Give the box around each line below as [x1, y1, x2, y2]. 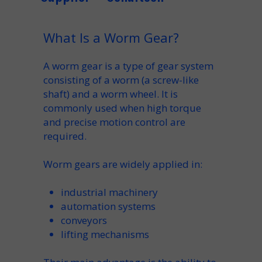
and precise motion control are [43, 115, 185, 129]
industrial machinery [61, 185, 158, 199]
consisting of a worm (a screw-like [43, 73, 199, 87]
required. [43, 129, 87, 143]
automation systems [61, 199, 156, 213]
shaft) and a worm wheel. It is [43, 87, 178, 101]
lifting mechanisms [61, 227, 149, 241]
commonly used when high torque [43, 101, 201, 115]
